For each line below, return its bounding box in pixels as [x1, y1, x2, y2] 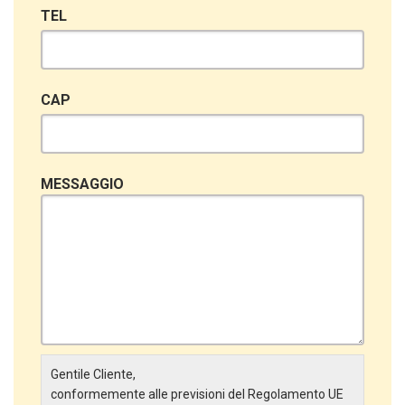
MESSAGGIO [41, 174, 124, 193]
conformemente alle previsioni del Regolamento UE [51, 386, 344, 401]
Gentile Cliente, [51, 366, 136, 381]
